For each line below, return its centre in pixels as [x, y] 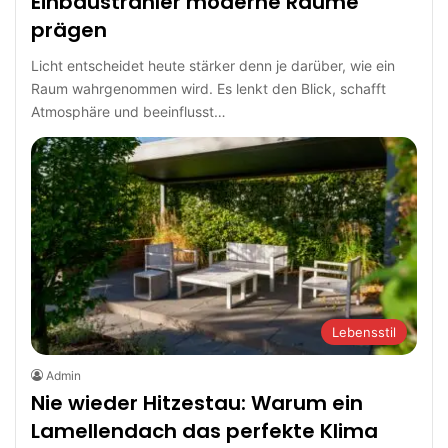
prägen [69, 30]
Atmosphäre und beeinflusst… [129, 112]
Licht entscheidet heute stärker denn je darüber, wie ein [213, 66]
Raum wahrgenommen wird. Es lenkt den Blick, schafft [209, 89]
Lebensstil [363, 331]
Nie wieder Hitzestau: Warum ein [197, 402]
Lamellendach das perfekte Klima [205, 430]
